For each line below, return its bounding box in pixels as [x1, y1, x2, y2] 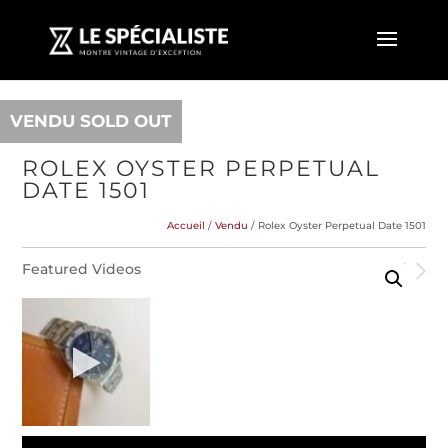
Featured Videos [22, 260, 142, 278]
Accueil [166, 219, 205, 232]
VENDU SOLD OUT [10, 111, 172, 131]
